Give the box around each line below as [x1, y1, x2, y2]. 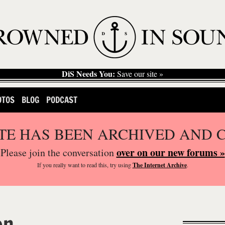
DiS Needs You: [62, 68, 115, 79]
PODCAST [46, 93, 77, 106]
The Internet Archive [132, 161, 187, 169]
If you [37, 161, 53, 169]
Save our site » [115, 68, 163, 79]
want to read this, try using [66, 161, 133, 169]
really [53, 161, 66, 169]
